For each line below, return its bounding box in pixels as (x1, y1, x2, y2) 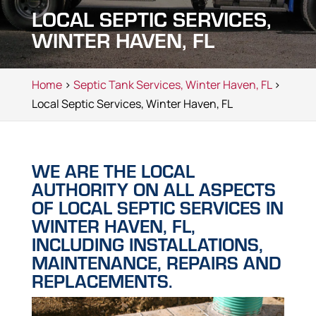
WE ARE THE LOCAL (31, 159, 195, 183)
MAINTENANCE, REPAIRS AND (31, 250, 281, 274)
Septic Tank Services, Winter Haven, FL (73, 77, 272, 92)
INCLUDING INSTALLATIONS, (31, 232, 263, 256)
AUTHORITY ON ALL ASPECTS (31, 177, 276, 201)
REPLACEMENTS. (31, 269, 172, 293)
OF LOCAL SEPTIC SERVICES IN (31, 195, 284, 219)
